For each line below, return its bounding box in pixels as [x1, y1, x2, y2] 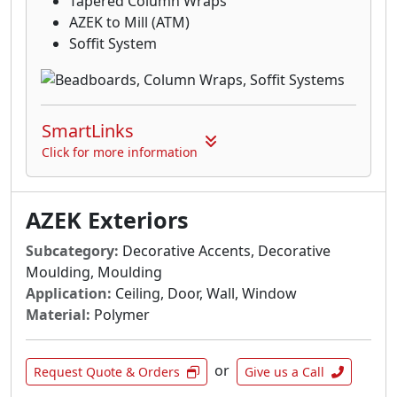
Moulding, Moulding [26, 262, 162, 283]
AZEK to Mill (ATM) [69, 12, 190, 32]
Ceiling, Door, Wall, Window [112, 284, 297, 304]
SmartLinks [42, 119, 134, 144]
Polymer [90, 305, 150, 325]
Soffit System [69, 33, 157, 53]
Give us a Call [245, 363, 324, 381]
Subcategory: [26, 241, 119, 261]
